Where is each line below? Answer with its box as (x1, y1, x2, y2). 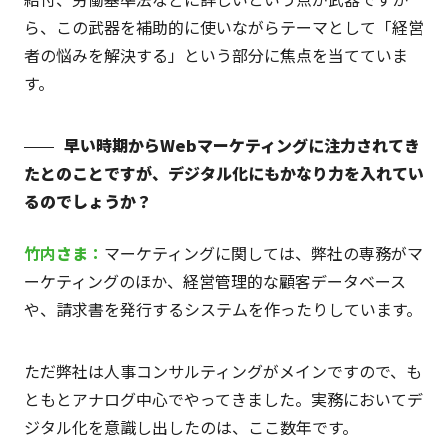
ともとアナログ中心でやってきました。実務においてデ (23, 387, 423, 412)
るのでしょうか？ (23, 189, 152, 214)
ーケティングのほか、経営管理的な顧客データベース (23, 269, 406, 294)
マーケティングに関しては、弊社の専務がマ (103, 241, 423, 266)
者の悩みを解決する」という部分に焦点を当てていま (23, 43, 408, 68)
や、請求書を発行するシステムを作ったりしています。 (23, 297, 422, 322)
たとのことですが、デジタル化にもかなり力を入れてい (23, 161, 424, 186)
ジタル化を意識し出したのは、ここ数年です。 (23, 415, 358, 440)
